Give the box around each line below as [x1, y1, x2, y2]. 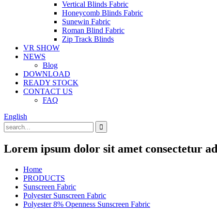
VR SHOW [23, 44, 60, 52]
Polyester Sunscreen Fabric [23, 191, 106, 200]
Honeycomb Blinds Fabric [62, 9, 143, 17]
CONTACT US [23, 87, 73, 95]
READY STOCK [23, 78, 78, 87]
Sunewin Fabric [62, 17, 110, 26]
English [4, 112, 27, 121]
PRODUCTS [23, 173, 65, 182]
